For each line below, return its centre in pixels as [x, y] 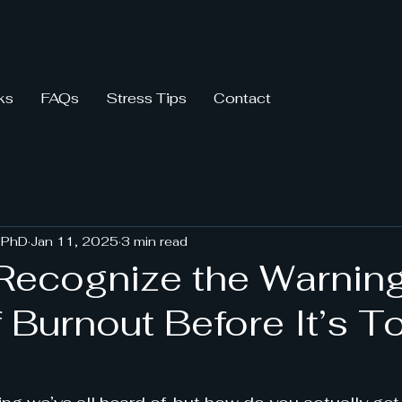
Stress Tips [146, 98]
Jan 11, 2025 [74, 241]
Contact [242, 98]
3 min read [154, 241]
